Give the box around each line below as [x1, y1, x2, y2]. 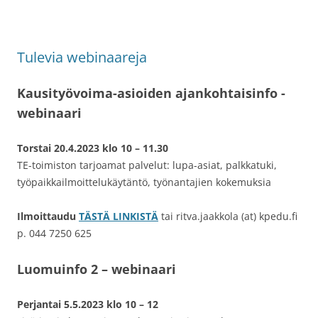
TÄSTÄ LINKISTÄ [79, 209, 158, 224]
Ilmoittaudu [17, 209, 76, 224]
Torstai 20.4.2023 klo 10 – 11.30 [17, 141, 168, 155]
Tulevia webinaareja [17, 48, 147, 67]
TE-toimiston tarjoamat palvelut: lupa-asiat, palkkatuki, [17, 158, 277, 172]
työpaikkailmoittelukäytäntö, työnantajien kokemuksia [17, 175, 271, 190]
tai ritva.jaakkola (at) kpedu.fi [158, 209, 300, 224]
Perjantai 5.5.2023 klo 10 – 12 [17, 297, 158, 312]
